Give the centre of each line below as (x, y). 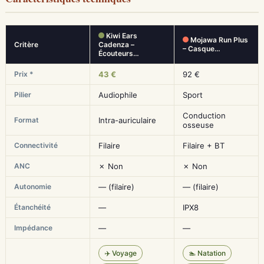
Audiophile (118, 95)
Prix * (24, 74)
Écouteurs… (119, 53)
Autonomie (33, 187)
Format (27, 120)
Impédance (33, 228)
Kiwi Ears (121, 36)
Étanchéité (32, 207)
